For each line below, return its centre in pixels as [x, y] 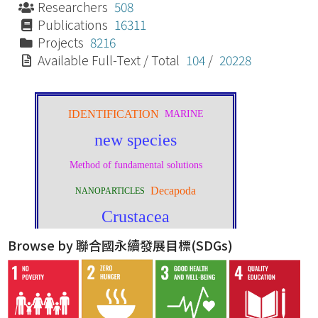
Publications [75, 25]
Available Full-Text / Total [110, 60]
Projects [62, 43]
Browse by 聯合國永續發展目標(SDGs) [121, 245]
